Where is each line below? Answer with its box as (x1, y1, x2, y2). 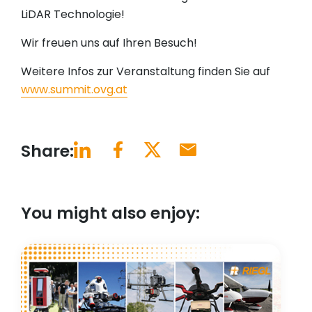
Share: (21, 139, 74, 163)
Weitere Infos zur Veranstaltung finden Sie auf (21, 63, 270, 80)
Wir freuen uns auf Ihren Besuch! (21, 35, 197, 52)
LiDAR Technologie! (21, 6, 125, 23)
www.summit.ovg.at (21, 81, 127, 98)
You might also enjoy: (21, 201, 200, 225)
